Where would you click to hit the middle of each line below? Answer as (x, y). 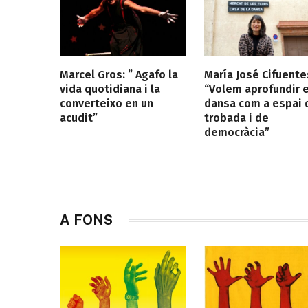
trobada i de (236, 118)
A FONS (86, 220)
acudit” (79, 118)
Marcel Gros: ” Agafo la (119, 75)
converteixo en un (107, 104)
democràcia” (236, 133)
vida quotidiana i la (110, 89)
